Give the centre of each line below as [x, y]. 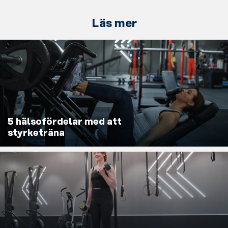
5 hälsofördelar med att [65, 122]
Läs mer [114, 24]
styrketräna [36, 134]
